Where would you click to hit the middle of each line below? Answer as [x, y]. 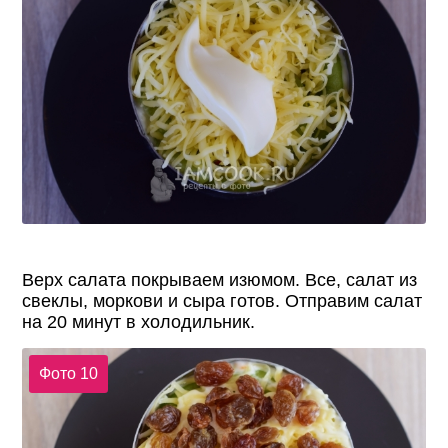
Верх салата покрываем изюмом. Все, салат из [220, 280]
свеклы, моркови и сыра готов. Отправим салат [222, 301]
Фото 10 [68, 373]
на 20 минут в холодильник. [139, 322]
